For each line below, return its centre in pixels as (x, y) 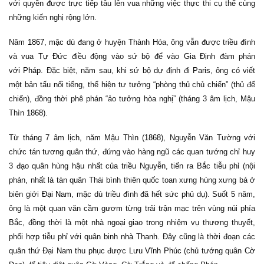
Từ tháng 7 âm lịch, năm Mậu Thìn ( (77, 138)
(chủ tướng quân (213, 251)
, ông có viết (233, 70)
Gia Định (199, 56)
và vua (24, 56)
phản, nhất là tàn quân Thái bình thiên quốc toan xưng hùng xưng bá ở (132, 180)
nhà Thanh (139, 237)
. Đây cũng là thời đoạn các (206, 237)
